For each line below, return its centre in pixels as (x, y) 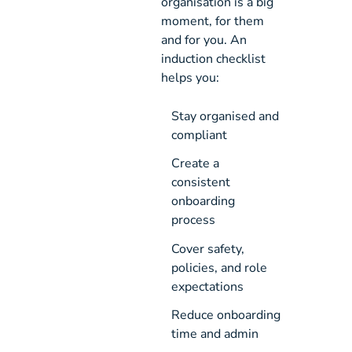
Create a (195, 164)
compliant (199, 136)
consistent (200, 183)
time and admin (214, 334)
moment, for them (213, 22)
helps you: (191, 78)
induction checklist (214, 59)
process (193, 220)
